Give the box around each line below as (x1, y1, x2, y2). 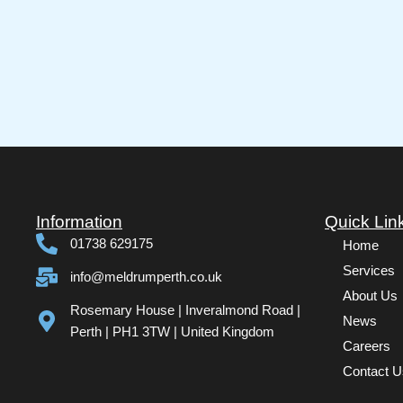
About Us (343, 287, 398, 303)
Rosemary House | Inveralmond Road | (70, 301, 300, 318)
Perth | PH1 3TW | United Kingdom (70, 323, 274, 339)
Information (36, 211, 122, 231)
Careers (343, 337, 390, 354)
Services (343, 262, 395, 278)
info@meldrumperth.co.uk (70, 268, 222, 284)
